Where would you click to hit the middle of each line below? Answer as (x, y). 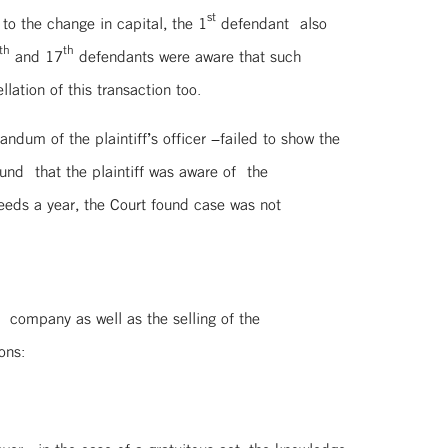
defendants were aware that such (187, 56)
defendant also (271, 23)
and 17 (36, 56)
